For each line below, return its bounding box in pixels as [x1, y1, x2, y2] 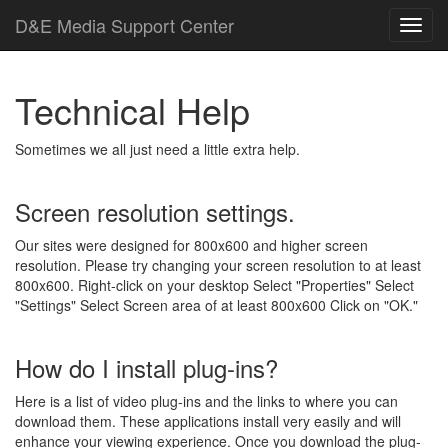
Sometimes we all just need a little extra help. [15, 139, 300, 159]
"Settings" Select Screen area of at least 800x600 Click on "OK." [15, 295, 418, 315]
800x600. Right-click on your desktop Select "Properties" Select [15, 275, 414, 295]
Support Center [106, 12, 234, 38]
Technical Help [15, 84, 250, 135]
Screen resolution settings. [15, 194, 295, 229]
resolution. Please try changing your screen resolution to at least [15, 255, 421, 275]
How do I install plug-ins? [15, 350, 278, 385]
